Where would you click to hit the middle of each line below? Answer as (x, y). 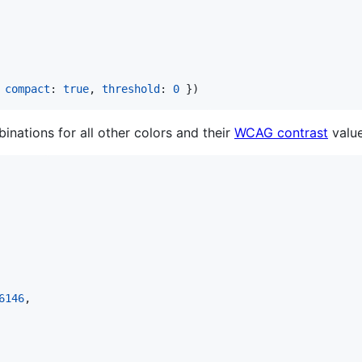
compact (27, 88)
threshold (131, 88)
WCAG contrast (281, 132)
